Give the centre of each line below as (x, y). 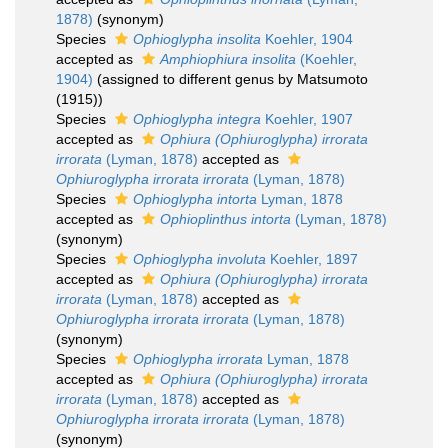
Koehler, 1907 (307, 119)
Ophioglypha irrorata (198, 359)
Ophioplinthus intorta (225, 219)
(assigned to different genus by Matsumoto (232, 79)
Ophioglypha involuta (199, 259)
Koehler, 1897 (312, 259)
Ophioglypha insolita (197, 39)
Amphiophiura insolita (228, 59)
